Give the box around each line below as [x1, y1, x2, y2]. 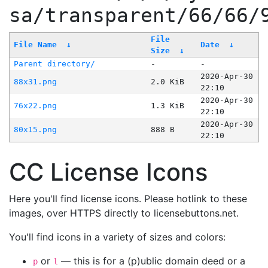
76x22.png [13, 101, 57, 111]
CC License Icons [9, 157, 208, 187]
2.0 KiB [150, 77, 184, 87]
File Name [13, 40, 57, 50]
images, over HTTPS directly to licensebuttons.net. [9, 207, 239, 220]
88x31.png [13, 77, 57, 87]
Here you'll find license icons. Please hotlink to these [9, 193, 247, 205]
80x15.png [13, 125, 57, 135]
